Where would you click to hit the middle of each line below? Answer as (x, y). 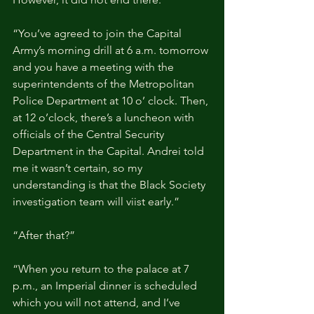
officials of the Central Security (90, 134)
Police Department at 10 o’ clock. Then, (112, 100)
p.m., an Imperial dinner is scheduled (106, 285)
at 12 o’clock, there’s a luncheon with (105, 117)
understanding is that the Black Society (110, 184)
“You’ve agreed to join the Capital (98, 33)
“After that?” (44, 235)
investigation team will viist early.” (96, 201)
